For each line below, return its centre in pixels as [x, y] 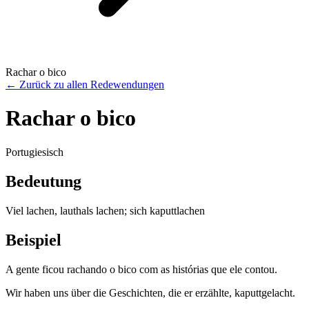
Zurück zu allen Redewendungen [92, 84]
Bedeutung [43, 181]
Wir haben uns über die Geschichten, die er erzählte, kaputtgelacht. [150, 292]
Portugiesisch [34, 152]
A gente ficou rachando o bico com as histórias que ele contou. [141, 269]
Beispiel [33, 240]
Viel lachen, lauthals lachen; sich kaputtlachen [105, 210]
